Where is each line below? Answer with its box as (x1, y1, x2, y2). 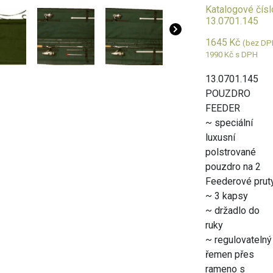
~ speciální (205, 117, 253, 129)
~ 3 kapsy (205, 190, 249, 202)
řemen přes (205, 249, 255, 260)
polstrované (205, 146, 257, 158)
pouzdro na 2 (205, 161, 261, 172)
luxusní (205, 132, 236, 143)
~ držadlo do (205, 205, 260, 216)
